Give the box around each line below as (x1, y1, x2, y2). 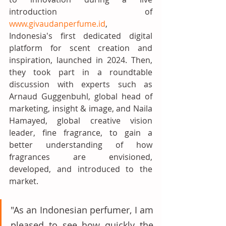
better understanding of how (9, 139, 152, 150)
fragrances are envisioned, (9, 151, 152, 162)
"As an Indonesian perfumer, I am (11, 204, 153, 216)
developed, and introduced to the (9, 163, 152, 175)
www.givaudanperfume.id (9, 18, 105, 29)
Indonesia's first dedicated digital (9, 30, 152, 41)
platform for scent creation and (9, 42, 152, 53)
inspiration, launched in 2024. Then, (9, 54, 152, 66)
